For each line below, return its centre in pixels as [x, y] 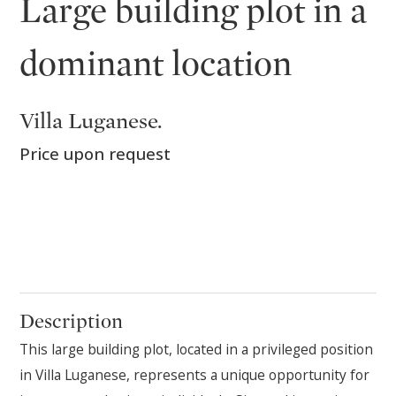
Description [72, 321]
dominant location [156, 65]
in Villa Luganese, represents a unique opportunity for [195, 374]
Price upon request [95, 154]
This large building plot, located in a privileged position [197, 349]
